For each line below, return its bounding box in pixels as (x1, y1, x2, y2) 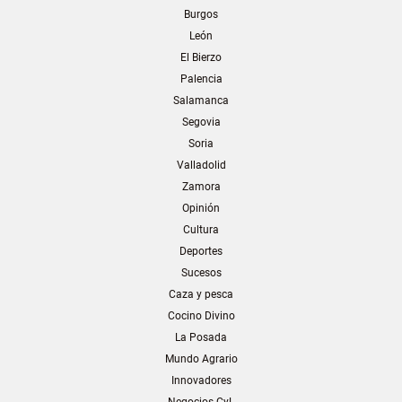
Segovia (181, 115, 221, 128)
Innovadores (170, 373, 232, 387)
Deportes (179, 244, 223, 258)
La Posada (175, 330, 227, 344)
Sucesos (180, 266, 222, 279)
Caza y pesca (169, 287, 233, 301)
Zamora (181, 179, 221, 193)
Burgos (184, 7, 218, 21)
